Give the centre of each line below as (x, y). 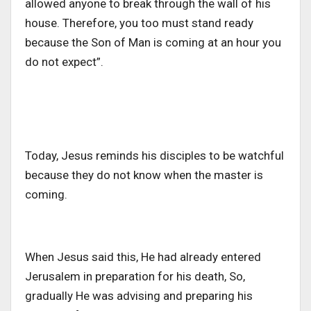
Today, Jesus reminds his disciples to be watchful (154, 155)
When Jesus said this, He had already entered (143, 257)
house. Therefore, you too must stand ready (139, 23)
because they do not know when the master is (144, 175)
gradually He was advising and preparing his (139, 295)
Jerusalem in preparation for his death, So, (135, 276)
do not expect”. (64, 61)
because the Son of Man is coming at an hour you (153, 42)
